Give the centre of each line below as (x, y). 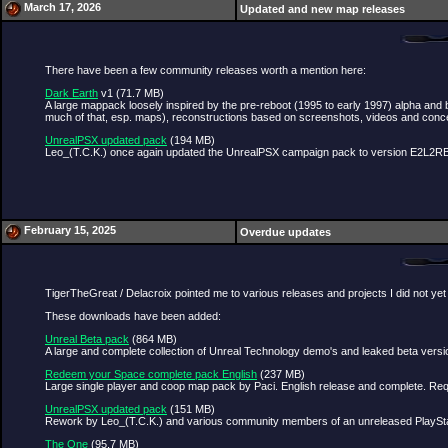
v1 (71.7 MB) (131, 93)
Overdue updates (285, 232)
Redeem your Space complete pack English (151, 374)
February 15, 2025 (70, 230)
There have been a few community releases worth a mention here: (205, 70)
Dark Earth (71, 93)
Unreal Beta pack (87, 339)
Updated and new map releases (322, 9)
